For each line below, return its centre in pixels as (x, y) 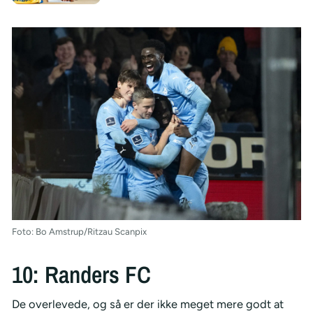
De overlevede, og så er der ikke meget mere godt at (147, 304)
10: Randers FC (81, 274)
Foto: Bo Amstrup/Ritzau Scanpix (79, 231)
